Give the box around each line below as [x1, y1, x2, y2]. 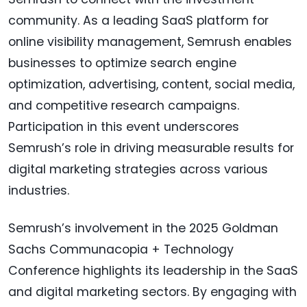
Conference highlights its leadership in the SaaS [8, 262, 298, 279]
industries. [8, 182, 69, 199]
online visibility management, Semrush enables [8, 33, 292, 50]
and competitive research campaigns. [8, 97, 239, 114]
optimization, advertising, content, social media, [8, 75, 295, 93]
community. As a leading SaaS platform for [8, 12, 269, 29]
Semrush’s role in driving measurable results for [8, 139, 294, 156]
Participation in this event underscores [8, 118, 239, 135]
